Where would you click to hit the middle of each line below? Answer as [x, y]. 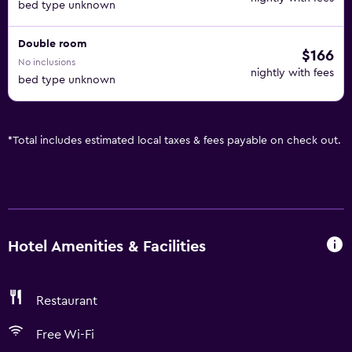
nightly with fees [292, 73]
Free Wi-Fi [65, 335]
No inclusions [47, 62]
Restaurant [67, 301]
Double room [52, 44]
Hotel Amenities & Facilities [107, 246]
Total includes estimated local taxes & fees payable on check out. [177, 141]
